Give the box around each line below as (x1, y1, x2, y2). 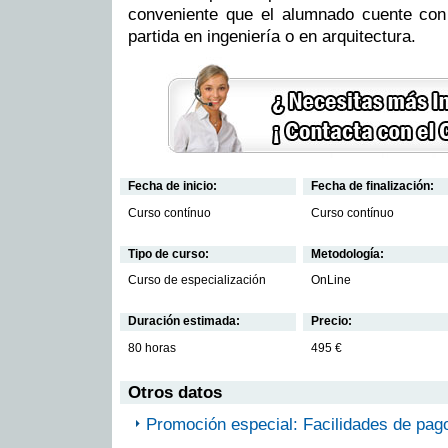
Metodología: (311, 246, 384, 261)
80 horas (128, 340, 176, 355)
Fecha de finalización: (311, 179, 434, 194)
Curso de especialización (128, 273, 266, 288)
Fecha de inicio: (128, 179, 217, 194)
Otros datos (128, 382, 222, 402)
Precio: (311, 314, 352, 329)
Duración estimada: (128, 314, 240, 329)
